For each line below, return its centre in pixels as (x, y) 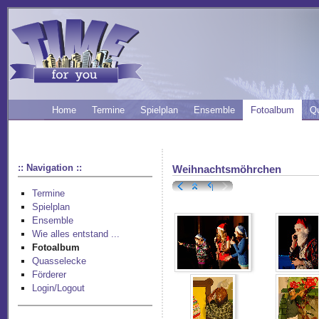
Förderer (49, 275)
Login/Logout (59, 288)
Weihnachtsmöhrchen (227, 169)
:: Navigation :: (50, 167)
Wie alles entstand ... (76, 234)
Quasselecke (59, 261)
